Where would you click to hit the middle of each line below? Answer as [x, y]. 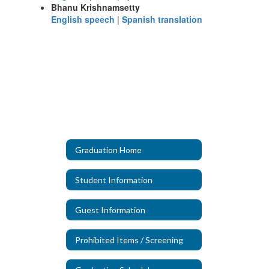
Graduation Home [108, 150]
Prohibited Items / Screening [129, 240]
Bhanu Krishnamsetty [95, 7]
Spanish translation [162, 19]
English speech [83, 19]
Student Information [114, 180]
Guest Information [110, 210]
